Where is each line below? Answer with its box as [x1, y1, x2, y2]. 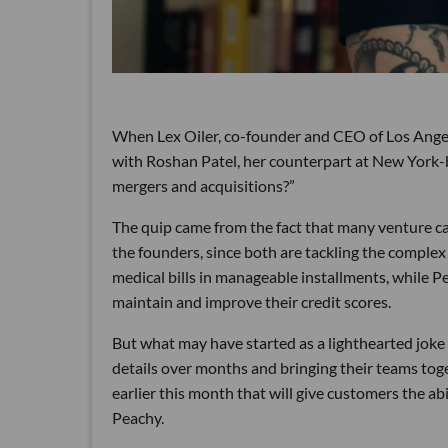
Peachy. [112, 408, 164, 427]
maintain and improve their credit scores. [112, 292, 391, 311]
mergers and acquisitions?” [112, 176, 295, 195]
